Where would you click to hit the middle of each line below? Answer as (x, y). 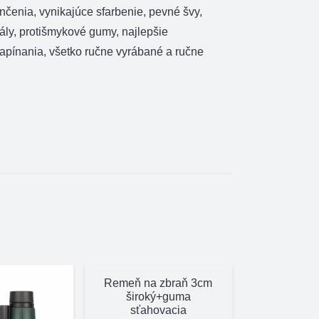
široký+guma (158, 296)
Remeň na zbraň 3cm (158, 283)
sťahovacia (158, 310)
